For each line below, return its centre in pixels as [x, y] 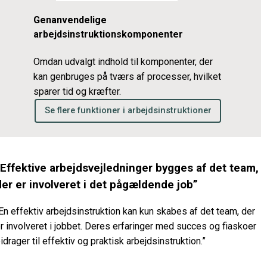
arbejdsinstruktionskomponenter [108, 34]
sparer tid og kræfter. [77, 91]
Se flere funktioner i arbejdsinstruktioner [128, 111]
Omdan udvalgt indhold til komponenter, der [123, 61]
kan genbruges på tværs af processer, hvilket [128, 76]
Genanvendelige [70, 20]
